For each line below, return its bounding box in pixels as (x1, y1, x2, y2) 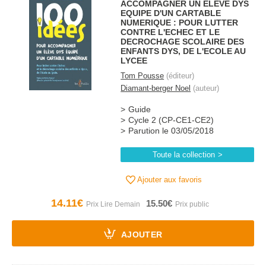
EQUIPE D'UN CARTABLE (121, 8, 221, 18)
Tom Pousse (121, 71, 164, 80)
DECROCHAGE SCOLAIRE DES (121, 37, 245, 46)
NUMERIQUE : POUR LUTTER (121, 18, 239, 27)
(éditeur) (164, 71, 195, 80)
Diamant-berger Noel (121, 84, 191, 93)
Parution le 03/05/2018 (128, 126, 214, 135)
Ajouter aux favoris (135, 175, 202, 184)
